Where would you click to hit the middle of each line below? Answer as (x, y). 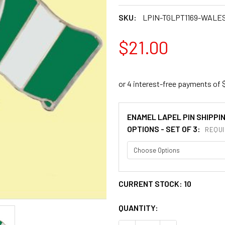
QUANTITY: (138, 207)
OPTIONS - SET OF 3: (164, 129)
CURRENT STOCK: (151, 183)
